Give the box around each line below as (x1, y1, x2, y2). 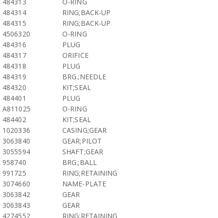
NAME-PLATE (62, 179, 106, 188)
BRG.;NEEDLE (62, 72, 107, 81)
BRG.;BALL (62, 158, 97, 167)
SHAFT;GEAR (62, 147, 103, 156)
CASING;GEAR (62, 126, 107, 135)
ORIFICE (62, 51, 89, 60)
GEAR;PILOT (62, 136, 102, 145)
